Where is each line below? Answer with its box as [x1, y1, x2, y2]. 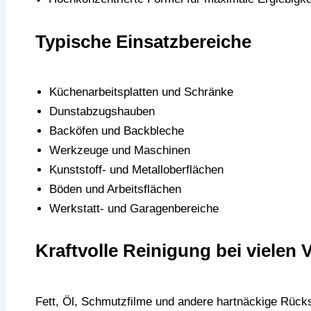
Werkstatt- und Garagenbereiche [49, 201, 219, 215]
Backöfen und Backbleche [49, 124, 184, 137]
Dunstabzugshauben [49, 104, 155, 118]
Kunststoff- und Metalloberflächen [49, 162, 224, 176]
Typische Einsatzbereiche [35, 31, 251, 51]
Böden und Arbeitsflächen [49, 182, 181, 196]
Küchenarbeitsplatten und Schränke [49, 85, 233, 99]
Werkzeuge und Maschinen [49, 143, 190, 157]
